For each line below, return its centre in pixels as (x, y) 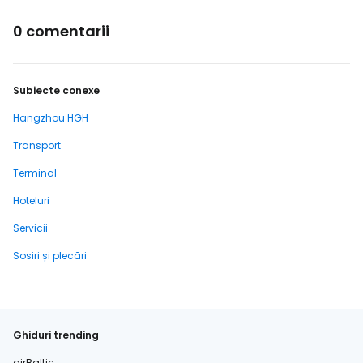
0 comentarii (61, 31)
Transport (37, 145)
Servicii (30, 228)
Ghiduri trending (56, 335)
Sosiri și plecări (50, 256)
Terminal (35, 173)
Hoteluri (31, 201)
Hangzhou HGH (51, 118)
